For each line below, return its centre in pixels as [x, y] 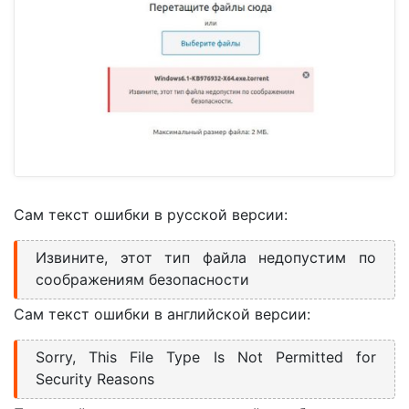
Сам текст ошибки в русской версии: [151, 214]
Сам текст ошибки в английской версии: [162, 314]
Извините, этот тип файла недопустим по [206, 257]
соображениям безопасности [142, 279]
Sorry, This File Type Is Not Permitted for [206, 357]
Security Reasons [95, 378]
